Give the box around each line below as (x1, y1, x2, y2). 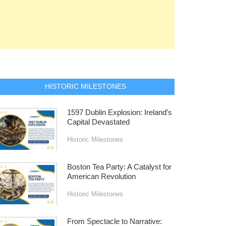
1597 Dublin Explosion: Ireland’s (67, 108, 172, 117)
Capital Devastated (67, 118, 130, 127)
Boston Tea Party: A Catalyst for (67, 163, 172, 172)
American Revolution (67, 173, 136, 181)
